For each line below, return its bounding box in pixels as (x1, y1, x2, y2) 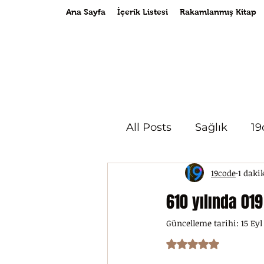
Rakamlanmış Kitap (180, 7, 256, 16)
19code (211, 167, 236, 179)
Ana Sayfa (66, 7, 105, 16)
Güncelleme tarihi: (166, 217, 241, 229)
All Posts (126, 120, 171, 134)
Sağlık (195, 120, 227, 134)
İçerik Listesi (117, 7, 168, 16)
